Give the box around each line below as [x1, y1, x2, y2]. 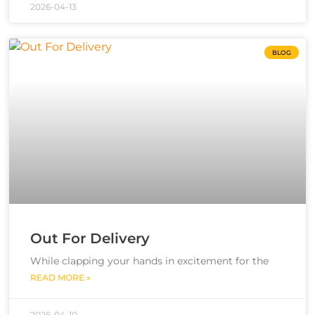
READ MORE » [30, 271, 91, 283]
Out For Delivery [30, 229, 150, 247]
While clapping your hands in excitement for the [30, 254, 269, 267]
